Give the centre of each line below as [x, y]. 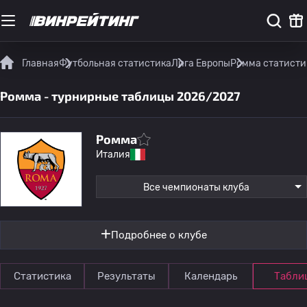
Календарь [211, 276]
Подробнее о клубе [159, 235]
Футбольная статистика [115, 63]
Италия [113, 155]
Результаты [126, 276]
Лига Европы [201, 63]
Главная [40, 63]
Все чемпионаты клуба [196, 187]
